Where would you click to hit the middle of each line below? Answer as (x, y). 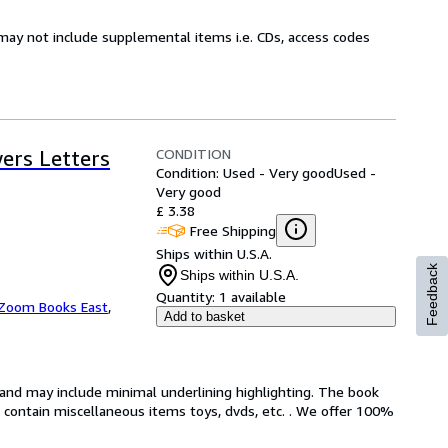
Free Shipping (233, 230)
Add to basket (204, 316)
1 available (252, 296)
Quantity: (185, 296)
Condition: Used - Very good (245, 172)
